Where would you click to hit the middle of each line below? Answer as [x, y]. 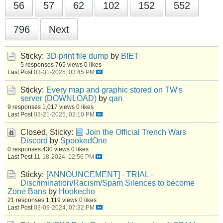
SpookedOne [84, 141]
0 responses [24, 149]
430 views [56, 149]
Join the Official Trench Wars [136, 132]
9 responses [24, 107]
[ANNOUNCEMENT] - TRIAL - [100, 174]
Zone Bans [27, 191]
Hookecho [77, 191]
